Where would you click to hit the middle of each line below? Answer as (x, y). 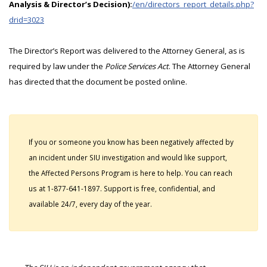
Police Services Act (137, 66)
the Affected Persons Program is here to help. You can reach (131, 173)
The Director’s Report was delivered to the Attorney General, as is (127, 51)
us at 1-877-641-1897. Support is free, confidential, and (122, 188)
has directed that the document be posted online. (99, 82)
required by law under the (57, 66)
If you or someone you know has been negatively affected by (131, 142)
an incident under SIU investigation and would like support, (128, 157)
